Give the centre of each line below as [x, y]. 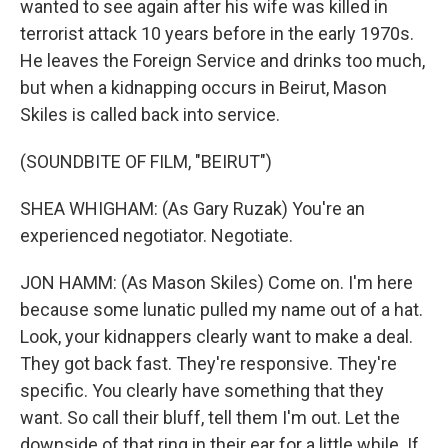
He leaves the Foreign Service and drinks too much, [222, 60]
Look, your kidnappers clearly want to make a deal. [216, 336]
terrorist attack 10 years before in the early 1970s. [217, 33]
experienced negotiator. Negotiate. [156, 235]
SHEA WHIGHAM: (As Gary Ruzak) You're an [192, 208]
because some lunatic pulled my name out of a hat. [221, 309]
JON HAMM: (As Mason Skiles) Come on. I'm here [216, 282]
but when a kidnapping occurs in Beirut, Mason [203, 87]
